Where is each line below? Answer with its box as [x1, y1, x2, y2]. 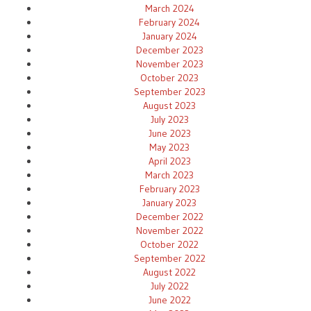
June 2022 [148, 293, 191, 306]
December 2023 [135, 43, 203, 56]
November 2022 [135, 224, 203, 237]
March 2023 [145, 168, 194, 181]
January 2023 [142, 196, 196, 209]
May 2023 [149, 140, 190, 153]
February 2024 [139, 15, 200, 28]
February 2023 [139, 182, 200, 195]
